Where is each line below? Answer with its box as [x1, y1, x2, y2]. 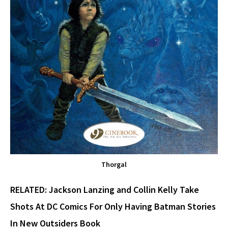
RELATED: [10, 184, 49, 196]
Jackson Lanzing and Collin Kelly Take [49, 184, 199, 196]
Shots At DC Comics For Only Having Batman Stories [10, 201, 216, 213]
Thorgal [101, 160, 127, 169]
